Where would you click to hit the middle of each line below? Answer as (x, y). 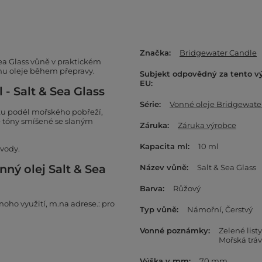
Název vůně (163, 167)
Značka (154, 53)
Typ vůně (158, 209)
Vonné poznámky (174, 230)
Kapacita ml (164, 146)
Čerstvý (239, 209)
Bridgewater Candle (218, 53)
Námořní (204, 209)
